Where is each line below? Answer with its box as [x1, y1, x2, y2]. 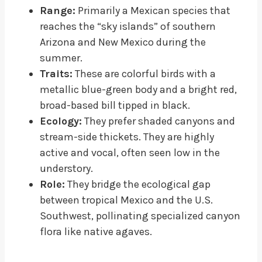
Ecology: [40, 114, 82, 127]
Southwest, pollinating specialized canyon [40, 209, 240, 222]
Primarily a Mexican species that [75, 4, 230, 17]
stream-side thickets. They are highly [40, 130, 214, 143]
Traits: [40, 67, 73, 80]
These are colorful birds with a [73, 67, 216, 80]
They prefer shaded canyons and [82, 114, 235, 127]
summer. [40, 51, 82, 64]
